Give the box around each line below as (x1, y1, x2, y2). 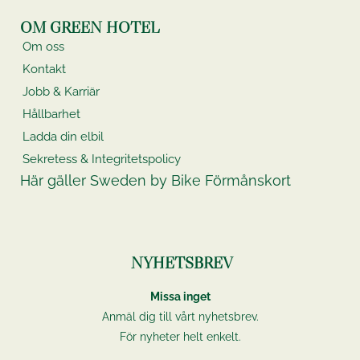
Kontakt (22, 62, 66, 77)
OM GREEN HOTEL (20, 18, 160, 38)
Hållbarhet (22, 107, 80, 122)
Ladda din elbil (22, 129, 104, 145)
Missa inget (149, 290, 211, 304)
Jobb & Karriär (22, 84, 100, 100)
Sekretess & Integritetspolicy (22, 152, 181, 167)
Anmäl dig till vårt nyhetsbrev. (101, 310, 259, 324)
